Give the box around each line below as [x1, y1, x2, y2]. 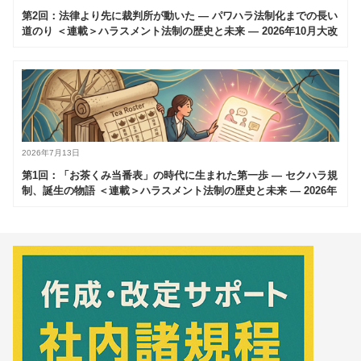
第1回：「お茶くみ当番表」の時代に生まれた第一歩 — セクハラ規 [22, 168, 338, 181]
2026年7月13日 [22, 147, 80, 157]
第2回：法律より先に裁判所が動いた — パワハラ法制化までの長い [22, 9, 338, 22]
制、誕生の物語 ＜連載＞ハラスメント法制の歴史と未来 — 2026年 [22, 184, 337, 197]
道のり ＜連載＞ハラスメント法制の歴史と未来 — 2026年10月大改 [22, 24, 338, 37]
